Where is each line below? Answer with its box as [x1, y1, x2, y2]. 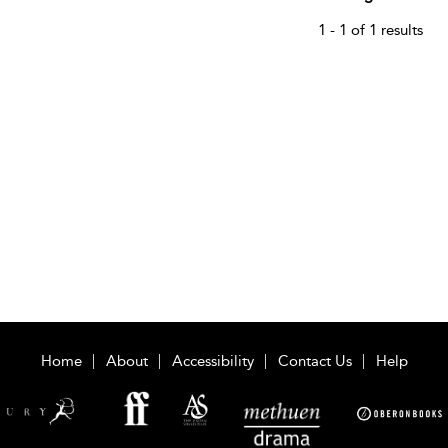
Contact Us [277, 351, 352, 370]
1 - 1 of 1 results [317, 20, 423, 39]
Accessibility [171, 351, 254, 370]
